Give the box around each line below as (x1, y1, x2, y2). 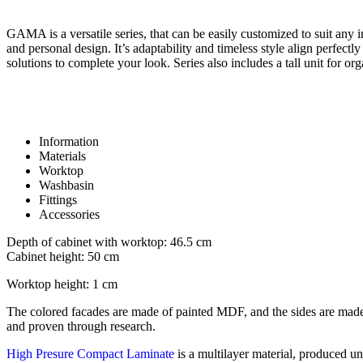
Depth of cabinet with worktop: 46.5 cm (6, 235, 211, 250)
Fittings (39, 193, 77, 207)
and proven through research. (6, 319, 156, 334)
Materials (39, 149, 86, 164)
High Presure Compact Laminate (6, 347, 174, 361)
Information (39, 135, 99, 149)
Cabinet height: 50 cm (6, 250, 119, 264)
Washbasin (39, 178, 94, 193)
